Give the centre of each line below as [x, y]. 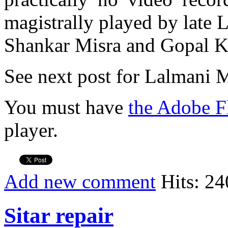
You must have [66, 107]
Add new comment [80, 182]
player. [31, 130]
